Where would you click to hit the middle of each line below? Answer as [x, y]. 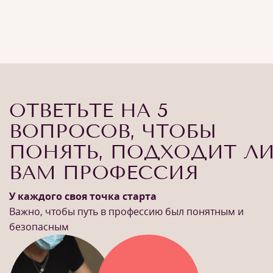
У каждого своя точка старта [83, 196]
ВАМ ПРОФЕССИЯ [104, 172]
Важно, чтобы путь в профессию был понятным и [126, 211]
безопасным [39, 227]
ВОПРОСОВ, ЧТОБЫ [113, 131]
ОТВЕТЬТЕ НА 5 [89, 110]
